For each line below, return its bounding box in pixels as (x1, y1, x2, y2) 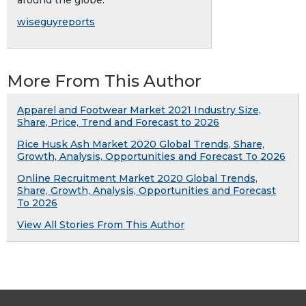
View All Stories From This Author (17, 219, 184, 232)
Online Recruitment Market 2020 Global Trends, (17, 172, 258, 185)
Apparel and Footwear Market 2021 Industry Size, (17, 104, 261, 117)
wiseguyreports (17, 16, 95, 29)
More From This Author (7, 71, 201, 92)
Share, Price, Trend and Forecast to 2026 (17, 116, 219, 129)
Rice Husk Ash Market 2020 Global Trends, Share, (17, 138, 264, 151)
